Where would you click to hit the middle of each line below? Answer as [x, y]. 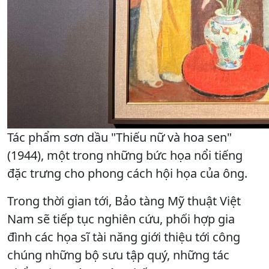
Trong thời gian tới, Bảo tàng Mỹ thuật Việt [124, 201]
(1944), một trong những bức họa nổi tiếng [125, 155]
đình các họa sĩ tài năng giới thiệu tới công [124, 237]
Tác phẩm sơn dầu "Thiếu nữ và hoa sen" [119, 137]
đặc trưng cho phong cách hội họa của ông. [127, 173]
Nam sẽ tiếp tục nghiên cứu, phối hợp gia [121, 219]
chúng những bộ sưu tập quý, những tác [118, 255]
